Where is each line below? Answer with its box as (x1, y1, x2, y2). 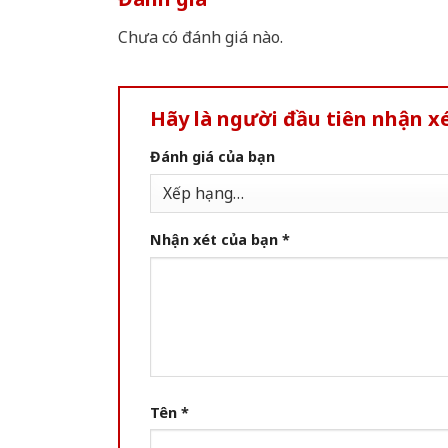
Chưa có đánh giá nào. (118, 26, 283, 49)
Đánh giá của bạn (150, 147, 275, 167)
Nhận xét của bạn (150, 230, 282, 250)
